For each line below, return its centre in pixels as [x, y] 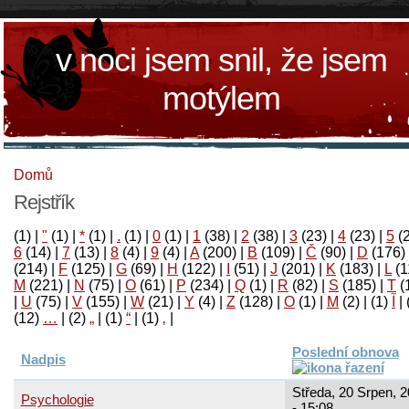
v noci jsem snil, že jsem [221, 60]
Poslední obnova [345, 351]
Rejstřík [44, 202]
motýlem [221, 98]
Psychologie [57, 399]
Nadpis [43, 359]
